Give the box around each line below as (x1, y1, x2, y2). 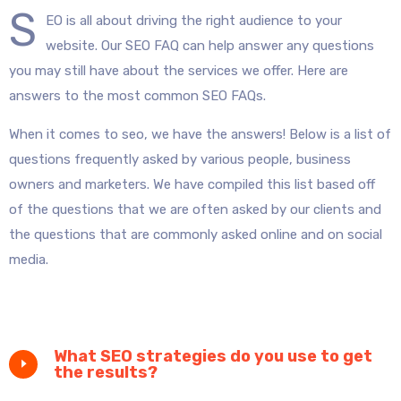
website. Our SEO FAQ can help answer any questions (46, 38, 374, 55)
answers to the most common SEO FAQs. (9, 88, 266, 105)
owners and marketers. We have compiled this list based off (9, 176, 375, 193)
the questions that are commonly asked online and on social (9, 226, 382, 243)
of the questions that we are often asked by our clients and (9, 201, 381, 218)
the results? (54, 363, 158, 383)
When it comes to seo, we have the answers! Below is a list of (9, 126, 391, 143)
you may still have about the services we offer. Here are (9, 63, 348, 80)
